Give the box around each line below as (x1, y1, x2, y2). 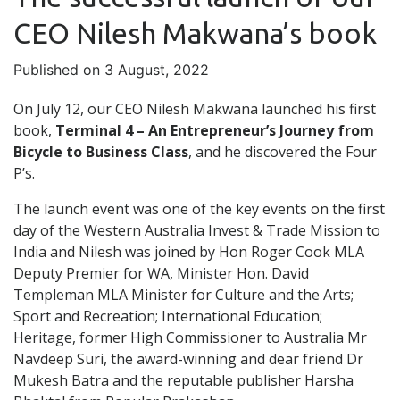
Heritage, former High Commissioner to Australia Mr (13, 328, 367, 348)
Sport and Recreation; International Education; (13, 306, 322, 327)
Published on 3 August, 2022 (13, 61, 209, 79)
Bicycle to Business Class (13, 142, 188, 162)
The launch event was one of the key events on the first (13, 199, 385, 220)
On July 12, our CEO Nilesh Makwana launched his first (13, 99, 376, 120)
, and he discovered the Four (188, 142, 377, 162)
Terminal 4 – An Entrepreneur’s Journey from (55, 121, 374, 141)
